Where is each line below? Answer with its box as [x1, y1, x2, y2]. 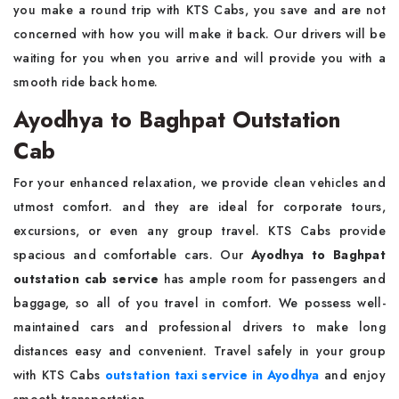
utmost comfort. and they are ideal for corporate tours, [13, 198, 386, 216]
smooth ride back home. [13, 73, 162, 91]
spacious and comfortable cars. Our [13, 246, 244, 264]
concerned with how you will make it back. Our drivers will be [13, 25, 386, 43]
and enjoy [324, 366, 387, 384]
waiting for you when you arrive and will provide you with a [13, 49, 386, 67]
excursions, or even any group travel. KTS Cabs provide [13, 222, 386, 240]
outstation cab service [13, 270, 164, 288]
